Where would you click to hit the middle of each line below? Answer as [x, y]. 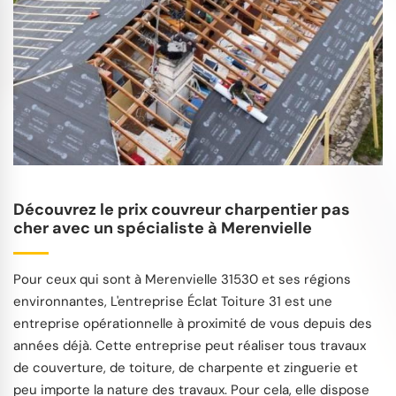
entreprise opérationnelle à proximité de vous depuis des [193, 323]
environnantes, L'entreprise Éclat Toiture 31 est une [173, 301]
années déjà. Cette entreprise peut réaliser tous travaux [190, 345]
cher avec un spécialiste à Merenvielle [163, 228]
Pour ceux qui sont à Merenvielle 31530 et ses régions [182, 279]
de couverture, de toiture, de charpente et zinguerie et [186, 367]
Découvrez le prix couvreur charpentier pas [182, 209]
